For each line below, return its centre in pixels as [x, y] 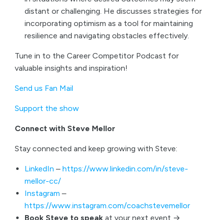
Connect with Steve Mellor [65, 128]
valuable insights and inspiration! [71, 68]
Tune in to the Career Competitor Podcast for [97, 56]
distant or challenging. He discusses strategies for [113, 11]
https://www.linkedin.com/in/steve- [125, 169]
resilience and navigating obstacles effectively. [107, 36]
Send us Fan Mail [44, 88]
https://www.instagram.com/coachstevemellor [107, 206]
